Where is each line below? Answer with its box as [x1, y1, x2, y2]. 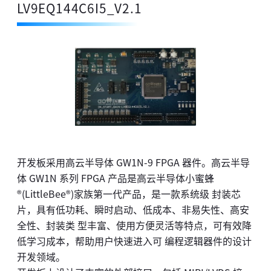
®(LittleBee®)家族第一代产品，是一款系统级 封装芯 [17, 189, 241, 200]
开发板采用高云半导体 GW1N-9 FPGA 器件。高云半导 [17, 158, 250, 168]
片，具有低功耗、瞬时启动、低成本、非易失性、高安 [17, 205, 249, 215]
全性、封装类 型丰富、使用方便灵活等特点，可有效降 [17, 221, 252, 231]
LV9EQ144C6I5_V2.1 [17, 2, 142, 15]
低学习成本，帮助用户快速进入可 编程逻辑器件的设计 [17, 237, 252, 247]
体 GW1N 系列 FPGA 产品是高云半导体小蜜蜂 [17, 174, 214, 184]
